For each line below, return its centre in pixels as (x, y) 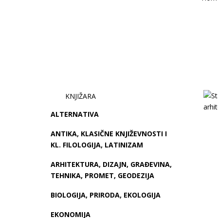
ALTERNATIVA (75, 114)
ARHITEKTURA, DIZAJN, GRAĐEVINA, (111, 164)
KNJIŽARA (81, 96)
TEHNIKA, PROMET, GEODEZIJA (103, 176)
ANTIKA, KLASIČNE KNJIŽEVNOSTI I (109, 134)
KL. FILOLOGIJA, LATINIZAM (97, 145)
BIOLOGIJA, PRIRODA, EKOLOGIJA (106, 195)
